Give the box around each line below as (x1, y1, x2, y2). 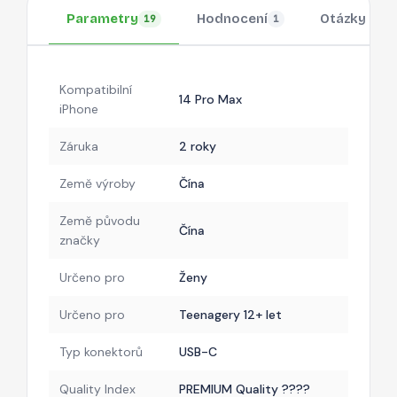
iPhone (59, 100, 98, 117)
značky (59, 231, 100, 248)
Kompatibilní (59, 81, 132, 97)
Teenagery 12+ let (179, 306, 282, 323)
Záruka (59, 137, 98, 154)
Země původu (59, 212, 140, 229)
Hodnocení (197, 11, 268, 27)
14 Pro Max (179, 90, 242, 107)
